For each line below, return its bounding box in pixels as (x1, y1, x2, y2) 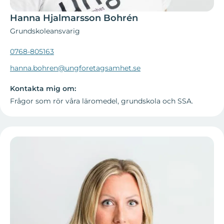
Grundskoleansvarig (10, 26, 80, 36)
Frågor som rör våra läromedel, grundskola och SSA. (10, 96, 193, 106)
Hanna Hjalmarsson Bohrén (10, 12, 138, 24)
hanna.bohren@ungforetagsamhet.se (10, 63, 140, 73)
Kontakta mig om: (10, 84, 76, 93)
